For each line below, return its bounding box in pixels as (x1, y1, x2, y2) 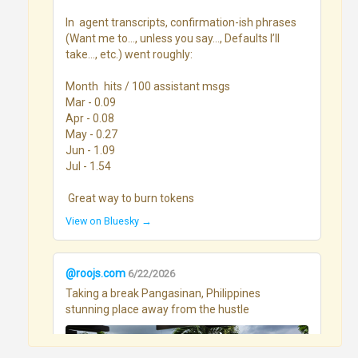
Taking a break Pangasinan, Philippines (66, 286, 261, 300)
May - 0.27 (66, 127, 117, 141)
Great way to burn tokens (68, 191, 194, 205)
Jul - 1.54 (66, 159, 111, 173)
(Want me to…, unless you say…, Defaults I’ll (66, 31, 280, 45)
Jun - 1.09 (66, 143, 115, 157)
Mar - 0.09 (66, 95, 116, 109)
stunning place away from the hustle (66, 302, 249, 316)
